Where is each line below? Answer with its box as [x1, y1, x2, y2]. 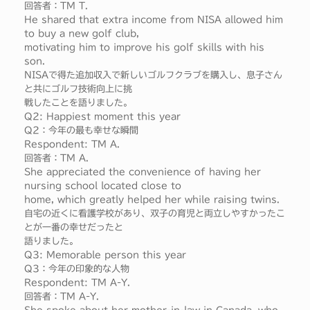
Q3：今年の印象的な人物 [24, 264, 129, 274]
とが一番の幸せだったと [24, 223, 123, 232]
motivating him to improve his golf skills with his [24, 43, 264, 53]
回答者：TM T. [24, 1, 88, 11]
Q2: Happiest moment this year [24, 112, 181, 122]
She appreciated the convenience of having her [24, 167, 261, 177]
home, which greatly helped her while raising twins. [24, 195, 280, 205]
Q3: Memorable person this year [24, 250, 186, 260]
